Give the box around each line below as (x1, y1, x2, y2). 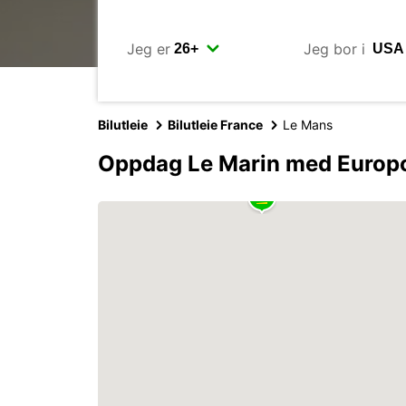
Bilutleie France (168, 117, 263, 132)
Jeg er (127, 39, 170, 58)
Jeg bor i (303, 39, 365, 58)
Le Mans (283, 117, 333, 132)
